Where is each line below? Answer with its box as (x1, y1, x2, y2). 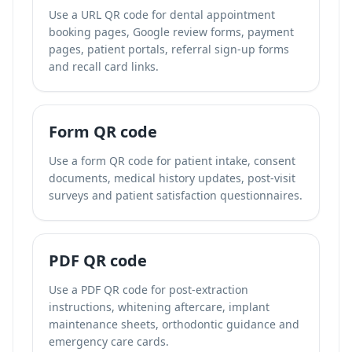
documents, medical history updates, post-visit (49, 170, 295, 185)
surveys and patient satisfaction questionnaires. (49, 188, 302, 203)
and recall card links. (49, 59, 159, 74)
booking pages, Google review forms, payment (49, 24, 294, 39)
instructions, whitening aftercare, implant (49, 299, 269, 314)
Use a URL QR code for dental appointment (49, 7, 275, 22)
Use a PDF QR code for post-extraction (49, 282, 248, 297)
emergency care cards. (49, 334, 169, 349)
